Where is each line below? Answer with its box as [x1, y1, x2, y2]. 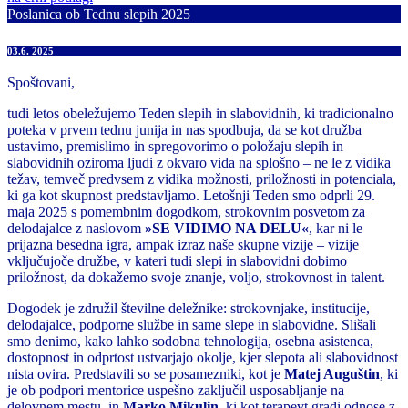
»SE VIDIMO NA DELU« [145, 219, 309, 236]
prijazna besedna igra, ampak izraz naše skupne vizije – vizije [7, 236, 359, 252]
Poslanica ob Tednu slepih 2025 [7, 6, 190, 22]
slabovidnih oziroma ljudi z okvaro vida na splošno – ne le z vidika [7, 154, 391, 170]
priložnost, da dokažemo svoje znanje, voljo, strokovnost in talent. [7, 269, 385, 285]
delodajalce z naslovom [7, 219, 145, 236]
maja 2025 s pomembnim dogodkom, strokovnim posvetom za [7, 203, 365, 219]
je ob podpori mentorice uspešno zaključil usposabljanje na [7, 382, 344, 398]
